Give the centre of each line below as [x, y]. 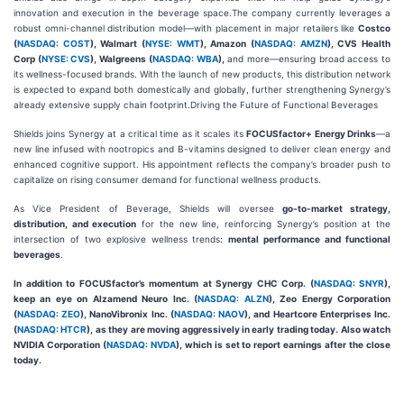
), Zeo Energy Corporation [330, 298]
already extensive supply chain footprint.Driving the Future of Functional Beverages [196, 105]
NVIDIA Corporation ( [60, 344]
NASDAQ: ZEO [49, 314]
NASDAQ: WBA [185, 59]
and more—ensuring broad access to [308, 59]
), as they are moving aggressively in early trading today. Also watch [239, 329]
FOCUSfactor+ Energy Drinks [312, 133]
